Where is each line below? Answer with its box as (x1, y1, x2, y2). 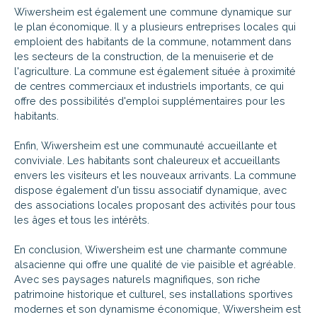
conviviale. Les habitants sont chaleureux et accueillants (14, 154, 280, 166)
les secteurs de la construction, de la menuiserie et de (14, 50, 274, 62)
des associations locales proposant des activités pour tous (14, 198, 296, 211)
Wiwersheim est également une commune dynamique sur (14, 5, 292, 18)
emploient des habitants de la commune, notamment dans (14, 35, 292, 47)
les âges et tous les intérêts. (14, 213, 149, 226)
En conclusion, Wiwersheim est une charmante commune (14, 243, 287, 255)
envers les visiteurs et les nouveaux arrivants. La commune (14, 168, 296, 181)
